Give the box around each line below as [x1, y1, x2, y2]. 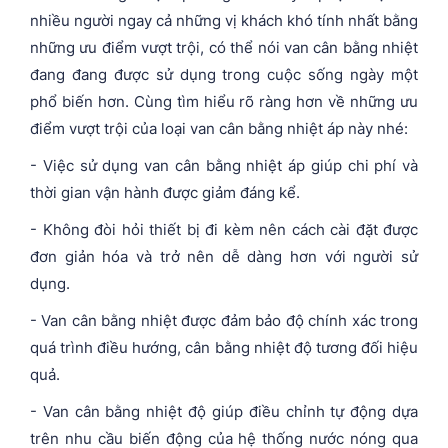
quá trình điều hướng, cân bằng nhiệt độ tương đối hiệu [30, 337, 418, 357]
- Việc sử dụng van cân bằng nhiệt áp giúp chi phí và [30, 155, 418, 175]
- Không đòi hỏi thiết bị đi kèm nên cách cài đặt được [30, 219, 418, 239]
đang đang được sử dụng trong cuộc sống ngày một [30, 64, 418, 84]
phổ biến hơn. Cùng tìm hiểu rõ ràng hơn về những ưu [30, 91, 418, 111]
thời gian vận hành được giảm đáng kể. [30, 182, 302, 202]
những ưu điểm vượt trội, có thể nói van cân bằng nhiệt [30, 37, 418, 57]
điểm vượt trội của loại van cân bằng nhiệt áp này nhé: [30, 118, 408, 138]
